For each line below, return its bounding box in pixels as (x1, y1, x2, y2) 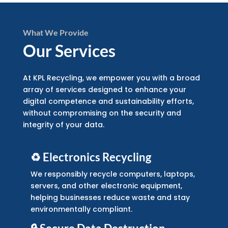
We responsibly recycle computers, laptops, (31, 168, 195, 179)
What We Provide (22, 27, 89, 37)
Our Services (22, 40, 116, 61)
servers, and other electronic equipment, (31, 180, 182, 191)
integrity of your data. (22, 119, 104, 130)
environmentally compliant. (31, 204, 132, 214)
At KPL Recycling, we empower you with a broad (22, 72, 200, 83)
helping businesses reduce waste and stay (31, 192, 190, 203)
